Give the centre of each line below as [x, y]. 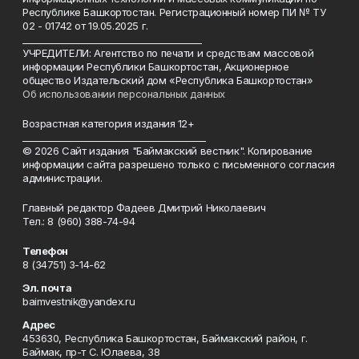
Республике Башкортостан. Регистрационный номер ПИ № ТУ [174, 12]
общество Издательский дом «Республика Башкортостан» [168, 81]
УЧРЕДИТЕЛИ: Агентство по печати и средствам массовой [168, 53]
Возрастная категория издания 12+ [109, 124]
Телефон [46, 251]
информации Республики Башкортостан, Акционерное [156, 67]
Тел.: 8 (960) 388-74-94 [79, 222]
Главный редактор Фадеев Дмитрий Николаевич [144, 208]
